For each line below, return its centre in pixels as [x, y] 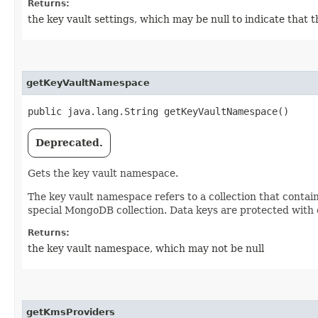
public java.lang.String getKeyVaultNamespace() [158, 111]
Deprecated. [69, 143]
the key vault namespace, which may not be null [146, 248]
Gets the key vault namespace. [103, 173]
